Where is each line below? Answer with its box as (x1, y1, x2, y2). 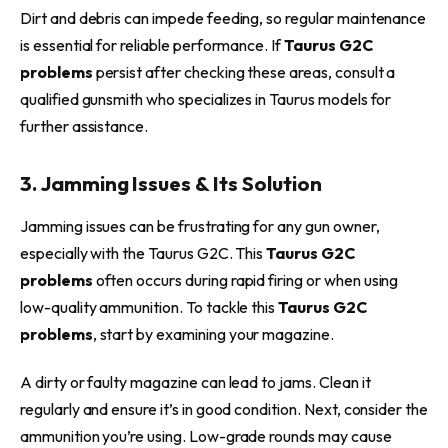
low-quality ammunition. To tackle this (20, 297, 279, 317)
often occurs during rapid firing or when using (92, 270, 399, 290)
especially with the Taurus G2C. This (20, 243, 267, 263)
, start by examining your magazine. (92, 324, 334, 344)
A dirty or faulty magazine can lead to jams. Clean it (20, 371, 371, 392)
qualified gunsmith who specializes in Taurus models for (20, 88, 392, 109)
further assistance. (20, 115, 149, 136)
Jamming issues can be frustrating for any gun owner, (20, 216, 380, 236)
